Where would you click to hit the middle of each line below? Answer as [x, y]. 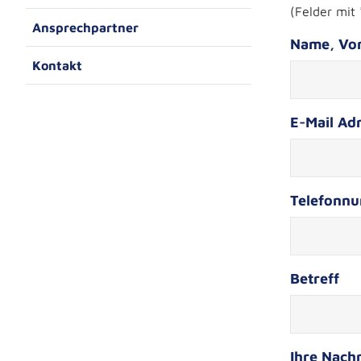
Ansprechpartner [85, 27]
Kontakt [57, 65]
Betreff [315, 278]
